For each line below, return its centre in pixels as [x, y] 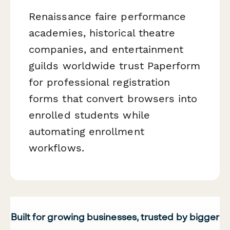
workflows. [56, 148]
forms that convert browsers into [113, 98]
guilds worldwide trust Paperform [115, 65]
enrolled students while [89, 115]
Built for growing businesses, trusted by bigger [115, 217]
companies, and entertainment [106, 49]
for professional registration [100, 82]
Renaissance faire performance [108, 16]
